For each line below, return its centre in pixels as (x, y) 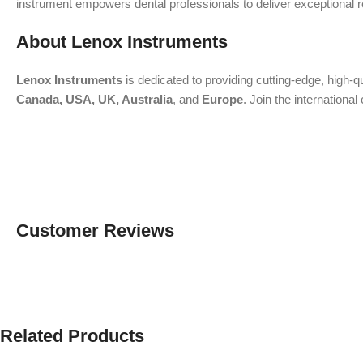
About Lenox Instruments (122, 42)
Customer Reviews (95, 231)
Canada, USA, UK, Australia (94, 99)
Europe (222, 99)
